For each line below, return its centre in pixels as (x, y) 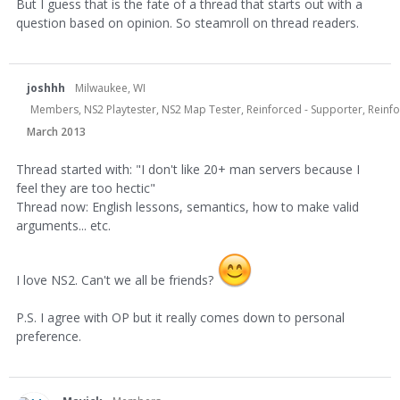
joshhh (46, 87)
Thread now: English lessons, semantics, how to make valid (187, 206)
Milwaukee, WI (110, 87)
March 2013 (56, 131)
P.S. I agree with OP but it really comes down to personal (180, 317)
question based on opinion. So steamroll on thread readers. (187, 22)
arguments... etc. (63, 225)
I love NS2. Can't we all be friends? (117, 279)
